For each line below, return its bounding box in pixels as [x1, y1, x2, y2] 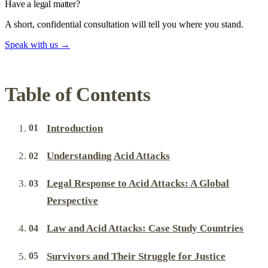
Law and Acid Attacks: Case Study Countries [47, 223, 244, 234]
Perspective [47, 195, 99, 207]
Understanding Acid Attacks [47, 150, 170, 162]
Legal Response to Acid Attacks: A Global [47, 178, 230, 190]
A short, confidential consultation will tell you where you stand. [5, 19, 243, 29]
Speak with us [5, 39, 60, 50]
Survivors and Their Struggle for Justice [47, 250, 226, 262]
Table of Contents [5, 83, 151, 105]
